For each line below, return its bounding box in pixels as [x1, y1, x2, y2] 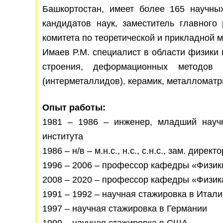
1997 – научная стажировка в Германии [42, 204, 207, 214]
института [42, 131, 83, 141]
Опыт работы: [42, 103, 106, 112]
